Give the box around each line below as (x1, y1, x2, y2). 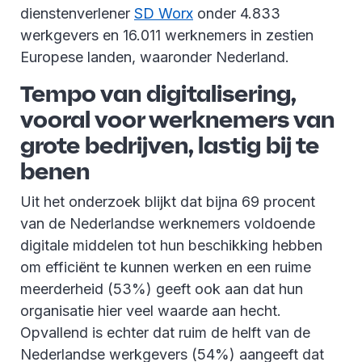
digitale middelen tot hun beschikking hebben (20, 236, 322, 254)
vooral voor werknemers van (20, 103, 335, 134)
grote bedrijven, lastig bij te (20, 129, 319, 160)
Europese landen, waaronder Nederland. (20, 48, 289, 65)
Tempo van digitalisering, (20, 78, 296, 108)
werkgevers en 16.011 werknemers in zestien (20, 26, 314, 44)
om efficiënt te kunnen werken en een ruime (20, 258, 311, 276)
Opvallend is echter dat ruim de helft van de (20, 323, 310, 341)
